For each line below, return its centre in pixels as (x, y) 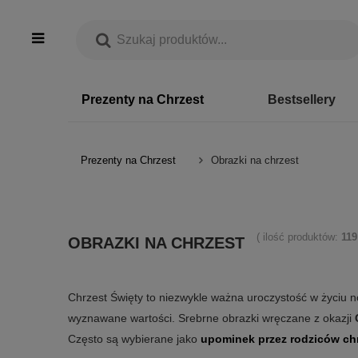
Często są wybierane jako (134, 339)
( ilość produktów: (299, 237)
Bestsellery (302, 99)
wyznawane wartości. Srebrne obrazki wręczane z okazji (211, 318)
